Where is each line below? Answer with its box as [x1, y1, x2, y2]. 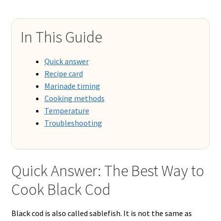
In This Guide [20, 27, 102, 47]
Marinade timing [44, 80, 100, 91]
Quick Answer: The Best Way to [11, 161, 204, 181]
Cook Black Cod [11, 180, 110, 200]
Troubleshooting [44, 117, 102, 128]
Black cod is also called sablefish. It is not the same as [11, 208, 192, 219]
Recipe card [44, 68, 83, 78]
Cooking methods [44, 93, 105, 103]
